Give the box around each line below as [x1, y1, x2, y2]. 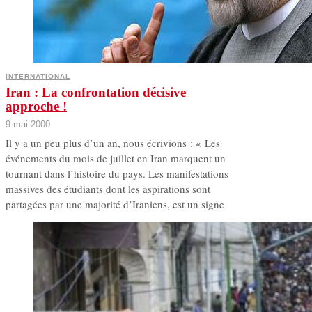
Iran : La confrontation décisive [6, 85, 186, 100]
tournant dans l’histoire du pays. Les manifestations [6, 166, 228, 181]
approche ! [6, 99, 67, 114]
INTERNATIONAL [6, 72, 70, 81]
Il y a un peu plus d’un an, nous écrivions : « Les [6, 136, 220, 150]
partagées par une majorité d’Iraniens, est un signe [6, 197, 224, 212]
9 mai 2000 [6, 119, 50, 130]
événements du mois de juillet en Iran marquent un [6, 151, 226, 166]
